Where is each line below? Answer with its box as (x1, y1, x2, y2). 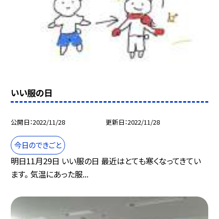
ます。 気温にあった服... (11, 168, 89, 180)
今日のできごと (14, 139, 62, 151)
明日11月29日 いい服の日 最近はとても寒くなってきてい (11, 155, 201, 167)
